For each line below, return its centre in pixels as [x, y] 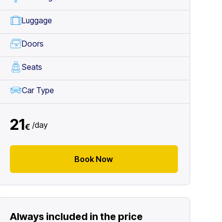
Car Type [38, 90]
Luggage [37, 20]
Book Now [94, 159]
